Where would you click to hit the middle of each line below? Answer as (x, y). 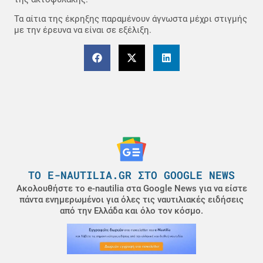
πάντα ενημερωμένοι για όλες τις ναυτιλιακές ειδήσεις (131, 199)
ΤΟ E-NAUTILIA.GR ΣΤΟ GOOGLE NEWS (131, 175)
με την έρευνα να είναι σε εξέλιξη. (83, 30)
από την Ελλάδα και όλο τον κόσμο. (131, 210)
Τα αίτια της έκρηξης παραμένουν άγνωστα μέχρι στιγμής (131, 19)
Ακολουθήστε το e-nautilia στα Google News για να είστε (131, 188)
